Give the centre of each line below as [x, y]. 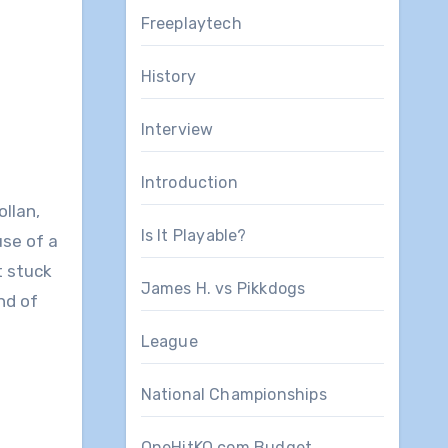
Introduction [189, 182]
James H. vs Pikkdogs [223, 288]
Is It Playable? [193, 235]
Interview [177, 129]
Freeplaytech [191, 23]
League [169, 341]
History [168, 76]
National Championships [233, 394]
